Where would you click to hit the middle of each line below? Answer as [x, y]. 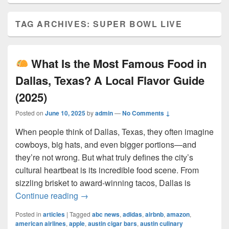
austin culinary [162, 223]
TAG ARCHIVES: [54, 24]
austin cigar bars [112, 223]
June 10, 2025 [65, 113]
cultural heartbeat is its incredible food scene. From [107, 170]
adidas [132, 214]
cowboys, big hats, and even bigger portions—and [106, 144]
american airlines [41, 223]
